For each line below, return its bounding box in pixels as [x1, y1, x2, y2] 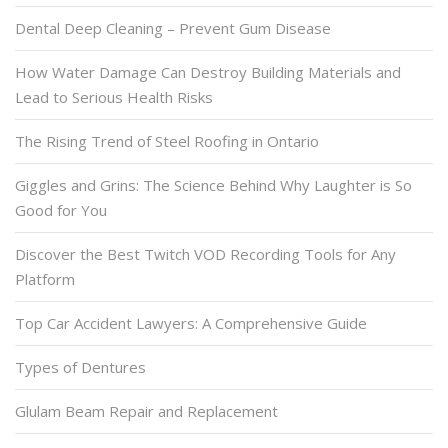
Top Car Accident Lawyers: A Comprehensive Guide [15, 312, 367, 333]
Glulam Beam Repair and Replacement [15, 400, 278, 421]
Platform [15, 268, 75, 289]
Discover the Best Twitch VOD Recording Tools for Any [15, 243, 396, 264]
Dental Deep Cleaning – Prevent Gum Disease [15, 17, 331, 38]
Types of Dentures [15, 356, 146, 377]
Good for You [15, 199, 107, 220]
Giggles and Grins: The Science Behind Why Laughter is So [15, 174, 412, 195]
